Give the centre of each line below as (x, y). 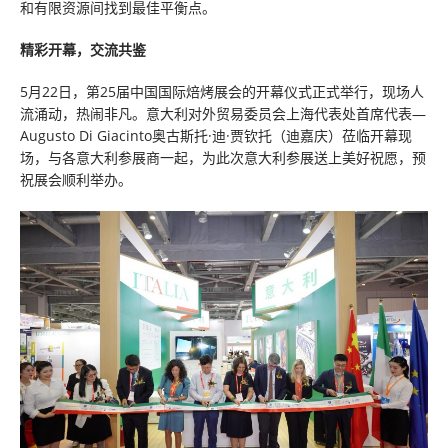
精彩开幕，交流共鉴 (83, 49)
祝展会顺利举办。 (76, 179)
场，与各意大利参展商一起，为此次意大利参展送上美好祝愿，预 (223, 157)
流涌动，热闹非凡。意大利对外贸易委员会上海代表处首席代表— (223, 113)
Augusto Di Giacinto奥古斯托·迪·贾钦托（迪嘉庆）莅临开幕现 (216, 135)
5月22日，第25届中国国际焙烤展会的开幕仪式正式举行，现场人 (222, 91)
